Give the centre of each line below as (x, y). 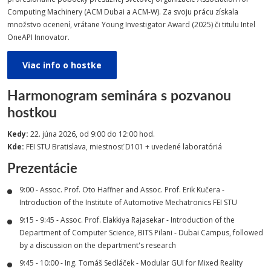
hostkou (32, 112)
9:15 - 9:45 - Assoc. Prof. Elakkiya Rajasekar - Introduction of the (127, 220)
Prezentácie (42, 168)
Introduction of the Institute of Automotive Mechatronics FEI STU (128, 202)
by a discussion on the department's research (98, 245)
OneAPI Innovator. (38, 37)
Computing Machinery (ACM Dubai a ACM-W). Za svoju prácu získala (123, 12)
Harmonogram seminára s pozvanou (119, 95)
